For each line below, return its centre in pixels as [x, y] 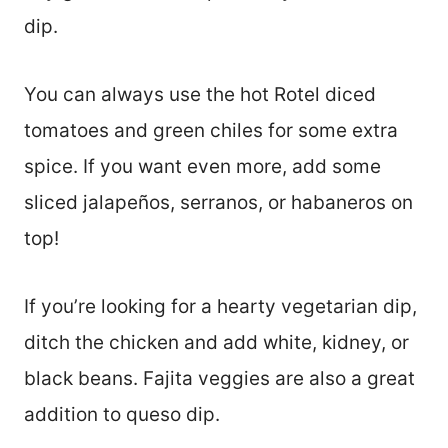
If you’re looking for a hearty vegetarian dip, [220, 307]
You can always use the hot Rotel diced [200, 95]
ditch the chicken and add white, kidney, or [216, 343]
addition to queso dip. [122, 415]
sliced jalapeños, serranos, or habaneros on [218, 203]
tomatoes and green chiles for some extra [211, 131]
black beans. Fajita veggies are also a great [219, 379]
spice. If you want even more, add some [202, 167]
